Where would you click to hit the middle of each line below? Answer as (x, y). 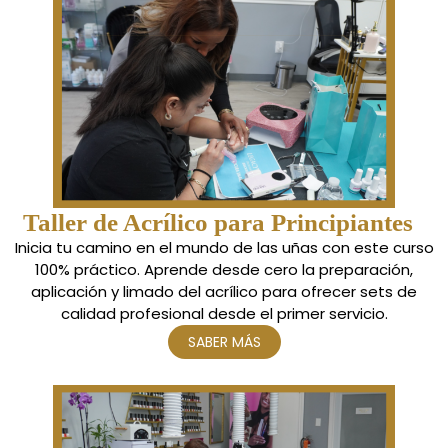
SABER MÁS (224, 342)
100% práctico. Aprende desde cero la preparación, (224, 270)
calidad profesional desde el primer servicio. (224, 314)
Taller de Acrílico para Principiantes (218, 223)
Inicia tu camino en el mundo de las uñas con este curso (224, 248)
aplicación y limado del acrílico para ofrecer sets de (224, 292)
